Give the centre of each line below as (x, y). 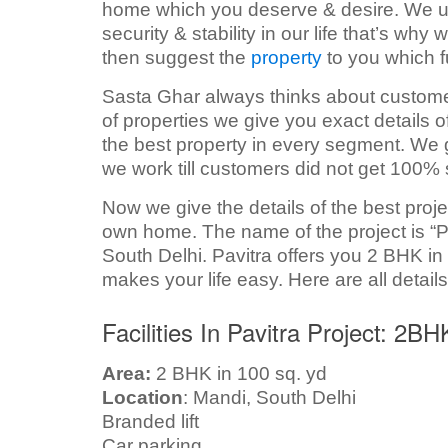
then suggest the (176, 57)
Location (142, 397)
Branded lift (150, 421)
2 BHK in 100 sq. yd (241, 373)
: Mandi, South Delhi (269, 397)
